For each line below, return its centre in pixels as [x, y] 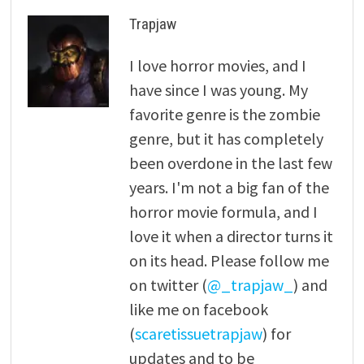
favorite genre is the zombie [224, 114]
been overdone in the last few [230, 162]
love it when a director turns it [231, 236]
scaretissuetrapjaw [198, 333]
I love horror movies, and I [217, 65]
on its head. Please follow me [229, 260]
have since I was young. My [218, 89]
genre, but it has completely [226, 138]
